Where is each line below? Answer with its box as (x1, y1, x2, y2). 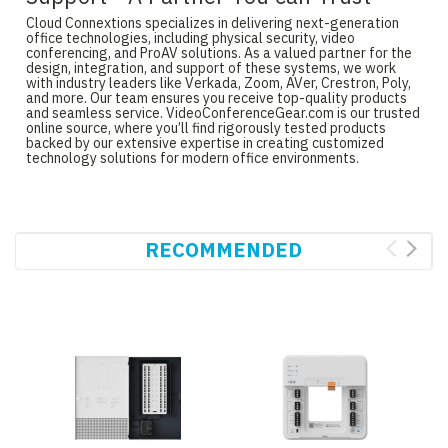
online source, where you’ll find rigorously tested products (25, 119, 386, 138)
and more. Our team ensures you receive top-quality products (25, 89, 407, 108)
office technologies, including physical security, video (25, 29, 355, 48)
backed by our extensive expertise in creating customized (25, 134, 384, 153)
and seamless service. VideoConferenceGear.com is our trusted (25, 104, 420, 123)
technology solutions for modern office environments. (25, 149, 359, 168)
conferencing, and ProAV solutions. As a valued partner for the (25, 44, 412, 63)
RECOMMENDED (145, 235, 302, 263)
